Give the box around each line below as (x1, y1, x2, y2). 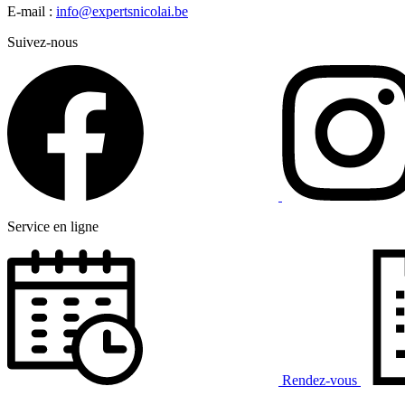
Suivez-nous (7, 34, 78, 50)
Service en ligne (7, 219, 99, 234)
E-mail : (7, 4, 56, 19)
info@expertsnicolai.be (56, 4, 188, 19)
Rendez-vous (282, 372, 357, 388)
